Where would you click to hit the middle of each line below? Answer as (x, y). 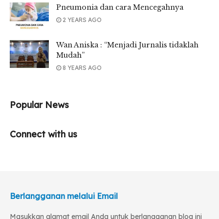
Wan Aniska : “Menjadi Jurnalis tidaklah (127, 45)
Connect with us (44, 134)
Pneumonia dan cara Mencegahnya (120, 7)
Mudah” (70, 55)
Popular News (39, 105)
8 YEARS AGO (81, 67)
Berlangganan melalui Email (64, 196)
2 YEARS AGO (81, 20)
